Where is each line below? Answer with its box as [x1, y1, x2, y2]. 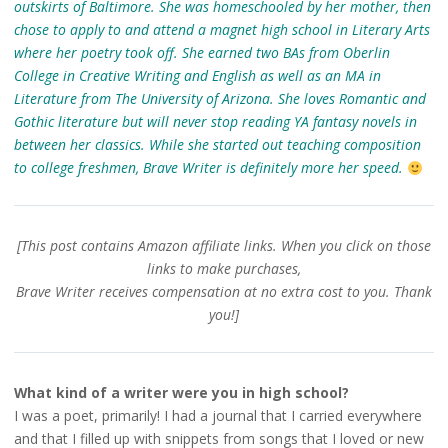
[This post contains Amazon [17, 236, 192, 256]
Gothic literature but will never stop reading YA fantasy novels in [13, 112, 417, 132]
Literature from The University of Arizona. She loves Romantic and [13, 89, 426, 109]
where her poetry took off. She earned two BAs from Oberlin [13, 43, 390, 63]
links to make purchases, [147, 259, 301, 279]
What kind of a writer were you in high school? [13, 383, 349, 403]
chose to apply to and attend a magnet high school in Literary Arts [13, 20, 430, 40]
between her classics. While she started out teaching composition [13, 135, 421, 155]
